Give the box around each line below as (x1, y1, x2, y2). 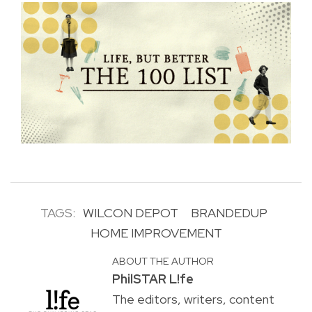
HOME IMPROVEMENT (90, 225, 222, 242)
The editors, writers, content (111, 291, 274, 308)
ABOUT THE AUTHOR (111, 254, 214, 268)
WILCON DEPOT (82, 205, 178, 221)
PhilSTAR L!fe (111, 271, 194, 288)
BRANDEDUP (190, 205, 267, 221)
